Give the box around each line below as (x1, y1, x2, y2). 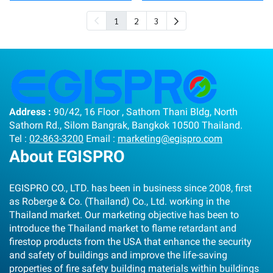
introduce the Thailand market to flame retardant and (9, 222, 236, 234)
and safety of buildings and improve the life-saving (9, 249, 227, 261)
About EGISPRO (9, 147, 125, 166)
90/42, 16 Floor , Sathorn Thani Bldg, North (51, 106, 238, 118)
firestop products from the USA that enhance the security (9, 236, 252, 247)
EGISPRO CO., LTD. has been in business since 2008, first (9, 182, 252, 194)
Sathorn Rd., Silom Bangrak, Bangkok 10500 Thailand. (9, 119, 243, 131)
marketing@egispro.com (118, 133, 222, 144)
